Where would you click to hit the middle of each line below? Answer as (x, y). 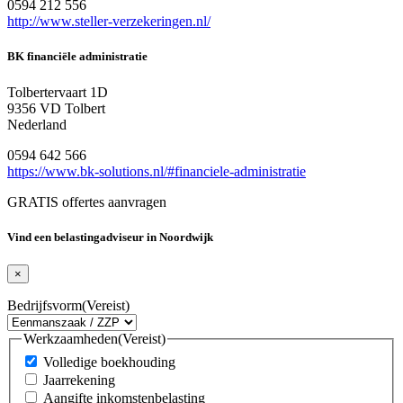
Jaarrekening (79, 380)
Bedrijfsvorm (45, 305)
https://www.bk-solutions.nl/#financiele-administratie (157, 171)
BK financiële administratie (77, 57)
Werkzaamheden (71, 339)
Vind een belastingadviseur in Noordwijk (110, 237)
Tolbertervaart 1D (58, 92)
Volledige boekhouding (109, 362)
